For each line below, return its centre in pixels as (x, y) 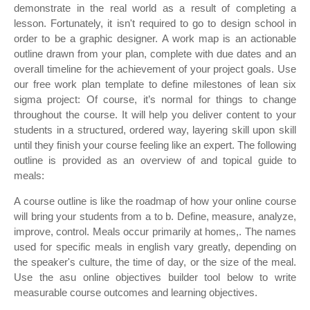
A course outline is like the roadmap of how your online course (155, 201)
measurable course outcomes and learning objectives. (136, 292)
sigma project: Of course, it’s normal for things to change (155, 99)
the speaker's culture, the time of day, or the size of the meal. (155, 262)
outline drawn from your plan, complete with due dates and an (155, 54)
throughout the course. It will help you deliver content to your (155, 115)
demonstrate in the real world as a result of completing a (155, 8)
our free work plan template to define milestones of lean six (155, 84)
